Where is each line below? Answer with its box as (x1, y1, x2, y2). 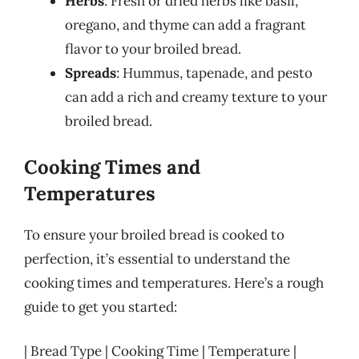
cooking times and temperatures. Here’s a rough (24, 273, 324, 292)
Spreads (65, 64, 116, 82)
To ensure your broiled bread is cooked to (24, 225, 284, 244)
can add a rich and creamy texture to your (65, 88, 327, 106)
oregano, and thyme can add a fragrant (65, 16, 306, 34)
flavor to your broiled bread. (65, 40, 241, 58)
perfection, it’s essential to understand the (24, 249, 290, 268)
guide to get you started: (24, 297, 177, 316)
